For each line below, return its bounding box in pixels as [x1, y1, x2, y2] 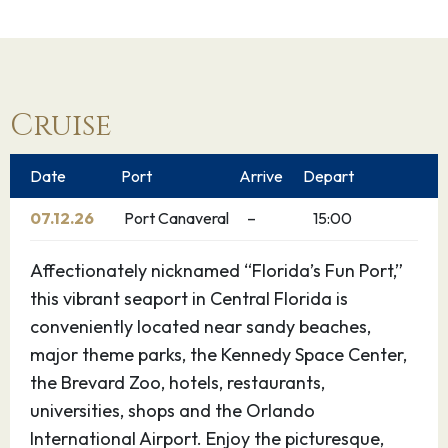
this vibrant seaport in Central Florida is [30, 287, 348, 310]
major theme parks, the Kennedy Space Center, [30, 343, 407, 366]
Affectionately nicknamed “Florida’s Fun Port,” [30, 259, 403, 282]
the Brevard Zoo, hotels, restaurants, [30, 371, 325, 394]
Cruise [10, 106, 112, 146]
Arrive [239, 166, 283, 186]
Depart [303, 166, 354, 186]
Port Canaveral [124, 208, 230, 228]
